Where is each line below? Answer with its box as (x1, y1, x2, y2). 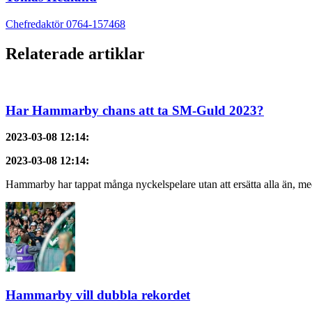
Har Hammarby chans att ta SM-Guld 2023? (6, 102, 264, 118)
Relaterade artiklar (6, 45, 145, 63)
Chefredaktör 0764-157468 (6, 18, 125, 31)
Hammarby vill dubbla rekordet (6, 288, 190, 303)
